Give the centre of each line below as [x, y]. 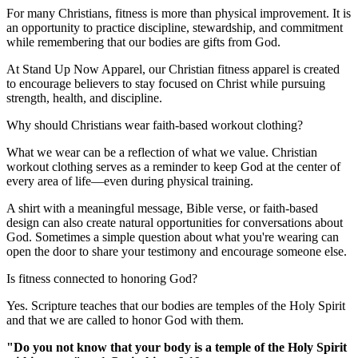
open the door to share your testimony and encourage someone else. [177, 251]
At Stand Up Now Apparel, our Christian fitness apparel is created [173, 69]
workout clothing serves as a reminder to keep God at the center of [173, 167]
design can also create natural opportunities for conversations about [175, 223]
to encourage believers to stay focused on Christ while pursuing [166, 84]
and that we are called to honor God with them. [125, 320]
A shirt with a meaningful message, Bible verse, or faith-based [162, 208]
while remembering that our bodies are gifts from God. [143, 42]
